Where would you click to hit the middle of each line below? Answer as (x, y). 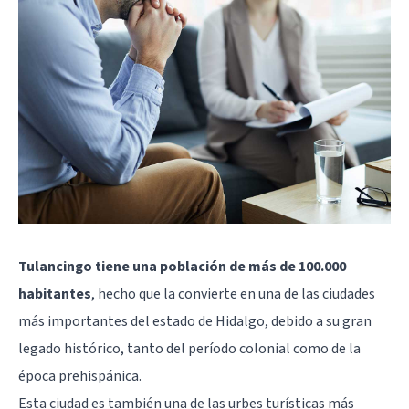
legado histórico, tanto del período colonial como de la (189, 349)
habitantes (55, 294)
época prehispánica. (80, 376)
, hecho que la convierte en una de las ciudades (233, 294)
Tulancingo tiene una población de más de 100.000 (182, 267)
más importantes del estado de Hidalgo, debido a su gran (195, 321)
